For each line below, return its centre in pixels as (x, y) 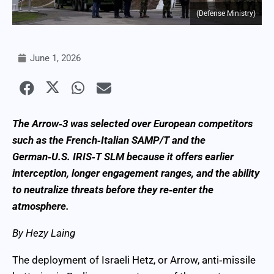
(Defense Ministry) (226, 14)
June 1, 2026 (55, 58)
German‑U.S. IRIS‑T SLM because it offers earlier (123, 156)
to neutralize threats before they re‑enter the (113, 189)
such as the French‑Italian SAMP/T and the (109, 140)
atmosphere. (41, 206)
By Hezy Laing (44, 233)
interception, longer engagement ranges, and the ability (136, 173)
